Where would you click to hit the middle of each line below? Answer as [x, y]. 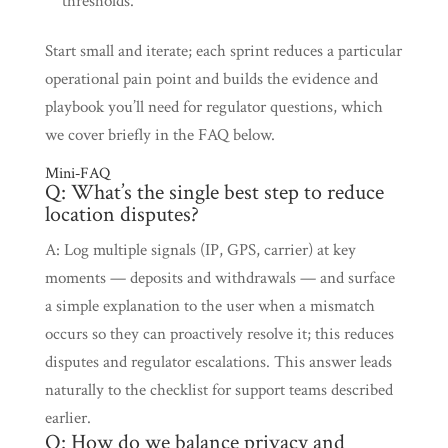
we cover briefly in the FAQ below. [159, 135]
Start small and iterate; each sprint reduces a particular [223, 51]
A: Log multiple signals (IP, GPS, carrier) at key [200, 250]
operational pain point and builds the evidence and [211, 79]
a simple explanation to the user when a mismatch [209, 306]
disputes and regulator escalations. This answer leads [218, 362]
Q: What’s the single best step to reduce [214, 192]
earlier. [67, 418]
